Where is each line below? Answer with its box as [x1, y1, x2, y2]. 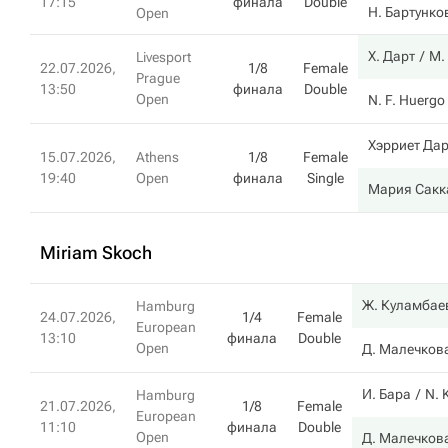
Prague [136, 70, 180, 86]
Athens [136, 149, 179, 165]
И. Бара [362, 386, 411, 402]
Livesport [136, 49, 191, 65]
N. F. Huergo [368, 92, 445, 108]
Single [307, 170, 344, 186]
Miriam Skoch [40, 242, 152, 263]
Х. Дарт [368, 48, 415, 64]
